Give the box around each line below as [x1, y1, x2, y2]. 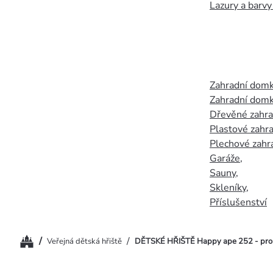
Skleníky [210, 181, 246, 194]
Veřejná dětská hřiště [47, 235, 122, 247]
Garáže [210, 152, 240, 165]
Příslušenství [210, 196, 267, 209]
